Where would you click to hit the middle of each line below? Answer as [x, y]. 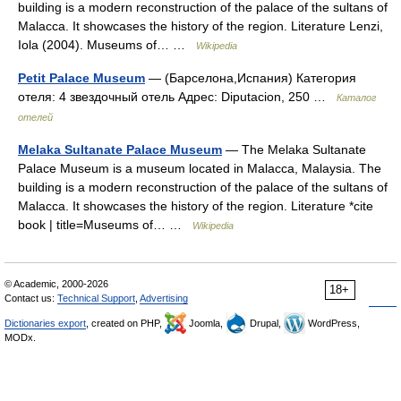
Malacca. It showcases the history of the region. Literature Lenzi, [200, 26]
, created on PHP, [125, 323]
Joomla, [206, 323]
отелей [35, 117]
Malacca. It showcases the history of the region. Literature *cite [196, 206]
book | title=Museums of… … [105, 225]
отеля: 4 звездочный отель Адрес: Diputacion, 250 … [177, 97]
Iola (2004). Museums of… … [107, 45]
